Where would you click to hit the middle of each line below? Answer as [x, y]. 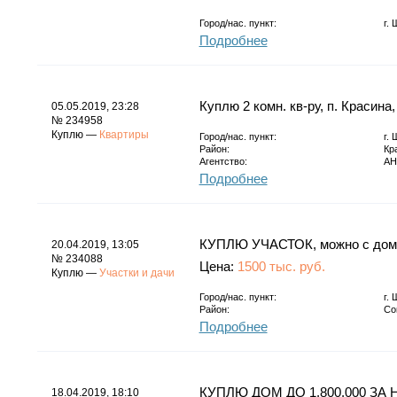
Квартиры [124, 134]
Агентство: [223, 161]
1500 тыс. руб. [281, 266]
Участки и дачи [136, 272]
